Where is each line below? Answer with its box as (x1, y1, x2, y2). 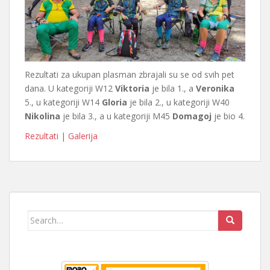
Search (27, 210, 57, 222)
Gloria (102, 96, 127, 108)
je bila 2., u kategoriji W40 (127, 96, 230, 108)
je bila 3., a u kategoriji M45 (60, 110, 172, 122)
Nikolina (25, 110, 60, 122)
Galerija (68, 130, 98, 142)
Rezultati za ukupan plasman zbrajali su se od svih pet (25, 68, 234, 80)
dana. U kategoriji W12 (25, 82, 115, 94)
